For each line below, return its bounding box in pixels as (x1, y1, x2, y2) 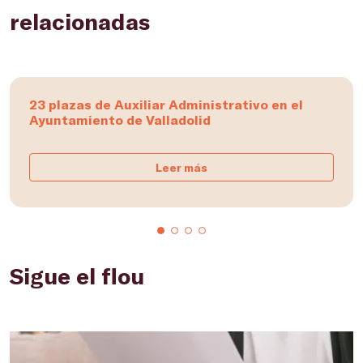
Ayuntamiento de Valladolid (29, 112, 211, 127)
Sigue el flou (10, 262, 144, 289)
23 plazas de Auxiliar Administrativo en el (29, 96, 303, 112)
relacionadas (10, 7, 150, 35)
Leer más (156, 160, 207, 174)
